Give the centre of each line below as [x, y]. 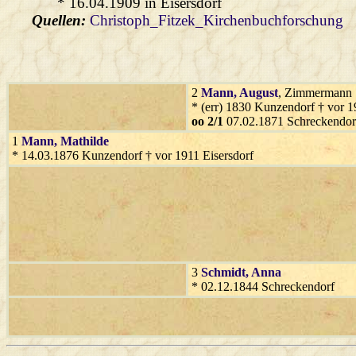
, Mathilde [81, 141]
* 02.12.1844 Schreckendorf [263, 286]
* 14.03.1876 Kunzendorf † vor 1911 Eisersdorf [133, 155]
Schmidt [223, 272]
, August [256, 92]
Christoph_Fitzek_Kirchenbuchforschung [217, 20]
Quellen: [61, 20]
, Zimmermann [315, 92]
